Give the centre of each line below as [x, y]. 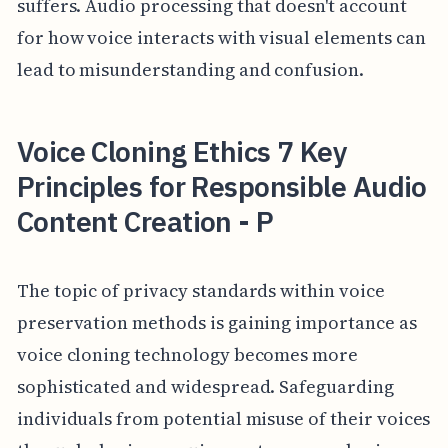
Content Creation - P [145, 221]
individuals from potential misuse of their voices [223, 419]
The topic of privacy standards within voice [200, 291]
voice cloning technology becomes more [187, 355]
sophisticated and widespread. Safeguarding [205, 387]
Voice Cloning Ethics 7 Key [182, 151]
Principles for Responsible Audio [221, 186]
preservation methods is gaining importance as [216, 323]
